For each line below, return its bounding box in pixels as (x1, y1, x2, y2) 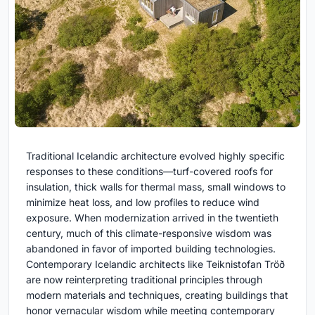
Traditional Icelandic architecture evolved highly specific (26, 150, 285, 162)
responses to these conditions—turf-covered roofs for (26, 165, 273, 178)
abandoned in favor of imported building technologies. (26, 243, 276, 255)
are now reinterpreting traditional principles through (26, 274, 262, 286)
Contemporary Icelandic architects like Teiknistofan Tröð (26, 258, 285, 271)
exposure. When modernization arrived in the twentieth (26, 212, 278, 224)
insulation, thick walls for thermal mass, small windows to (26, 181, 285, 193)
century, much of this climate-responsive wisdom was (26, 227, 271, 240)
